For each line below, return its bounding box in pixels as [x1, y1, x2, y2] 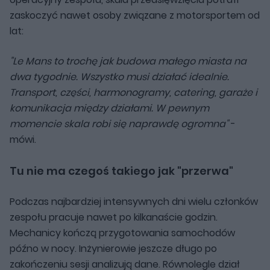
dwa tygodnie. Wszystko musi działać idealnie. [10, 70, 229, 84]
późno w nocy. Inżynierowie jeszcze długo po [10, 242, 217, 256]
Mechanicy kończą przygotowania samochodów [10, 226, 235, 240]
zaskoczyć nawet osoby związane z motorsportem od [10, 8, 260, 23]
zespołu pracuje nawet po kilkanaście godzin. [10, 210, 218, 225]
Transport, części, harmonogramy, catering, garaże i [10, 86, 257, 100]
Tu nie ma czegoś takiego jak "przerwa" [10, 163, 233, 179]
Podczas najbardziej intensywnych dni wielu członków [10, 195, 258, 209]
